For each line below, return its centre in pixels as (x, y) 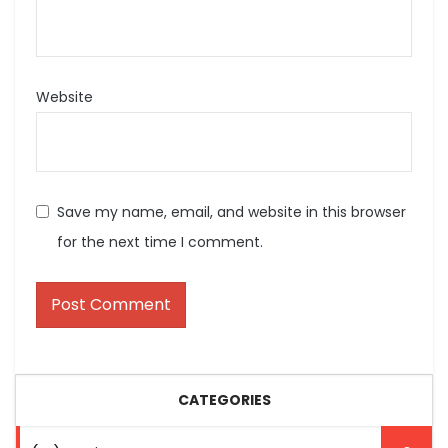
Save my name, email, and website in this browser (231, 211)
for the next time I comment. (160, 241)
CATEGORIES (224, 399)
